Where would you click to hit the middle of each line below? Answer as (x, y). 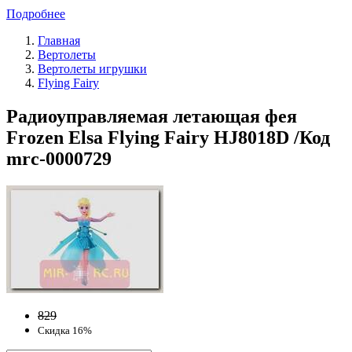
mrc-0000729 (59, 158)
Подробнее (36, 13)
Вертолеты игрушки (92, 68)
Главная (59, 40)
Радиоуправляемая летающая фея (152, 116)
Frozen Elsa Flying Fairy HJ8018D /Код (168, 137)
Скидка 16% (65, 330)
